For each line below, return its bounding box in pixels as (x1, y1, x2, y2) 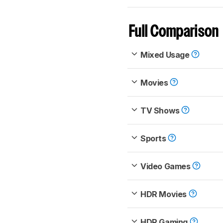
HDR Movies (140, 189, 189, 200)
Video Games (140, 161, 193, 172)
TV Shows (140, 106, 182, 116)
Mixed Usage (140, 50, 192, 60)
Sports (140, 133, 168, 144)
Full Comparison (129, 25, 219, 40)
